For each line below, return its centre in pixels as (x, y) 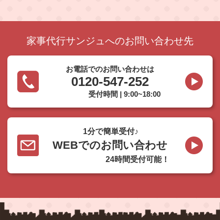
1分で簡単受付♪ (110, 132)
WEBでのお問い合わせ (110, 145)
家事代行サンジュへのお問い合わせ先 (110, 41)
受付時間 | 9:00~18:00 (124, 94)
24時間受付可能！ (137, 160)
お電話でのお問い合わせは (110, 69)
